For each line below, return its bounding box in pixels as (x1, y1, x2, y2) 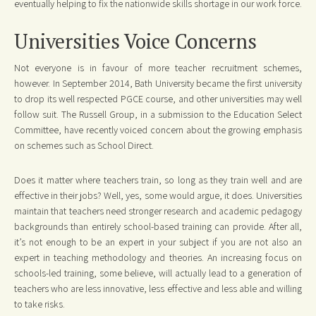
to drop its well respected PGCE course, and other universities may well (14, 92, 302, 106)
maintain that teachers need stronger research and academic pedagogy (14, 205, 302, 218)
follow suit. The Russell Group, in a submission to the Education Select (14, 108, 302, 121)
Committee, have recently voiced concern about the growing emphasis (14, 123, 302, 137)
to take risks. (14, 298, 65, 311)
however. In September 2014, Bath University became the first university (14, 77, 302, 90)
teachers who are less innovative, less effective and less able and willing (14, 282, 302, 296)
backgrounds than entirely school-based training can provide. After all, (14, 220, 302, 233)
